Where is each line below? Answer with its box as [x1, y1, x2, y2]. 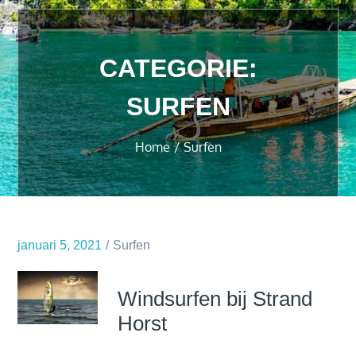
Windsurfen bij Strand [118, 287, 313, 311]
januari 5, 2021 [17, 238, 103, 252]
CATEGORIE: [99, 54, 257, 83]
